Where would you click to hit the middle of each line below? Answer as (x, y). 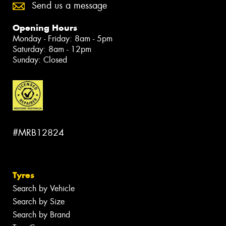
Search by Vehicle (44, 189)
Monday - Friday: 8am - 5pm (63, 39)
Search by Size (39, 202)
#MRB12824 (38, 132)
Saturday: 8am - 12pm (52, 49)
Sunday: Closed (40, 60)
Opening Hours (45, 28)
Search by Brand (41, 215)
